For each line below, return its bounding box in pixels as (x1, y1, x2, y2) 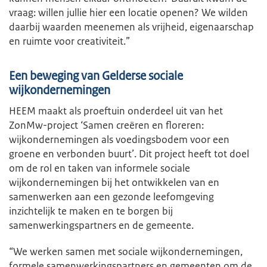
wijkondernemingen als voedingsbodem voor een (9, 132, 229, 146)
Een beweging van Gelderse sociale (9, 68, 183, 83)
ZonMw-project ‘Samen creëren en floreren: (9, 118, 204, 132)
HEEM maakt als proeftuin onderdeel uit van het (9, 104, 223, 117)
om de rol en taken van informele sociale (9, 161, 190, 175)
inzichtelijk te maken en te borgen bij (9, 204, 173, 218)
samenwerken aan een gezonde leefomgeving (9, 190, 214, 203)
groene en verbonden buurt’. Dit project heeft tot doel (9, 147, 249, 160)
